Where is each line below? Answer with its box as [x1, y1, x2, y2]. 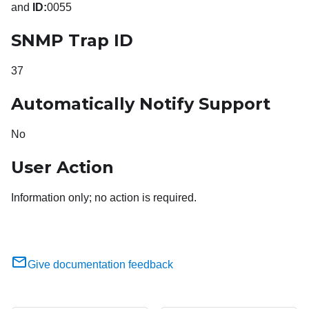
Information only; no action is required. [11, 192, 197, 204]
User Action [11, 157, 114, 178]
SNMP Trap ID [11, 30, 133, 51]
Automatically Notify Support [11, 94, 270, 114]
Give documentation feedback [28, 259, 173, 271]
